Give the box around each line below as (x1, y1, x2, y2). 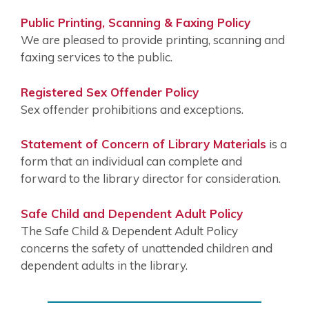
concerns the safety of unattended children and (21, 240, 272, 255)
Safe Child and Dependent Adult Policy (21, 206, 246, 221)
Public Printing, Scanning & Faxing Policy (21, 15, 250, 30)
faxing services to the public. (21, 50, 172, 65)
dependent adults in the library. (21, 257, 188, 272)
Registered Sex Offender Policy (21, 84, 199, 99)
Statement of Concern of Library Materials (21, 137, 266, 152)
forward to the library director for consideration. (21, 171, 281, 186)
